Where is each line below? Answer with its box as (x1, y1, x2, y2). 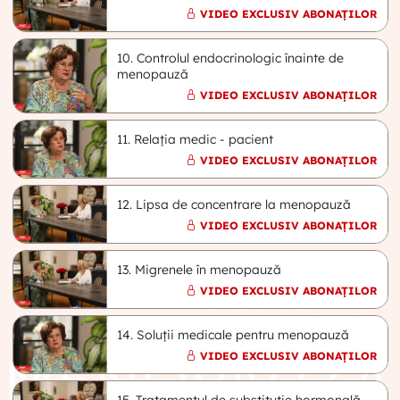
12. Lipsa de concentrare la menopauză (117, 196, 352, 212)
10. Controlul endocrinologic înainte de (117, 49, 345, 66)
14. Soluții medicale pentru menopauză (117, 326, 350, 343)
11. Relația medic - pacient (117, 130, 274, 147)
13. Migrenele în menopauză (117, 261, 282, 278)
